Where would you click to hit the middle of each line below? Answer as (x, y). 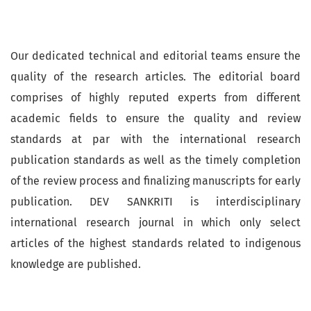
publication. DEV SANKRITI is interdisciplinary (155, 201)
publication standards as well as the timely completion (155, 160)
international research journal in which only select (155, 222)
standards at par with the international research (155, 139)
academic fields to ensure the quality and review (155, 118)
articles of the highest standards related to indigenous (155, 243)
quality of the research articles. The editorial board (155, 76)
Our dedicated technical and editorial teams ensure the (155, 56)
